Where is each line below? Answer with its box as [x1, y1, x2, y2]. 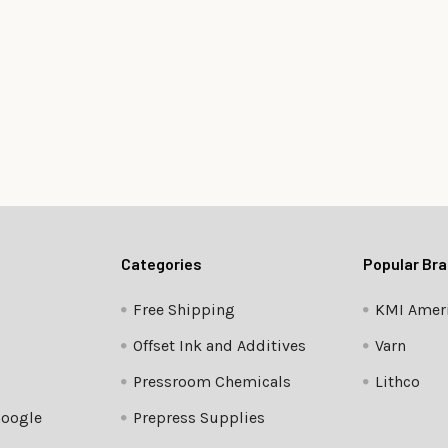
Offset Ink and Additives [133, 336, 307, 356]
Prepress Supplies [133, 408, 266, 428]
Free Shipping [133, 300, 236, 320]
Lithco [374, 372, 420, 392]
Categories [121, 254, 203, 274]
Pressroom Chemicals [133, 372, 292, 392]
